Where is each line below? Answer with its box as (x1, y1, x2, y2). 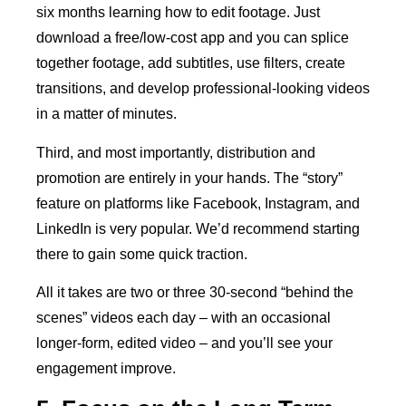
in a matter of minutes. (36, 106, 177, 122)
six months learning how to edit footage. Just (36, 5, 320, 21)
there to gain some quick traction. (36, 246, 247, 262)
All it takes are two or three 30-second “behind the (36, 285, 353, 301)
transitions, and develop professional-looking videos (36, 81, 370, 97)
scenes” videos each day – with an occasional (36, 310, 331, 326)
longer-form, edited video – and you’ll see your (36, 335, 333, 352)
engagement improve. (36, 361, 176, 377)
